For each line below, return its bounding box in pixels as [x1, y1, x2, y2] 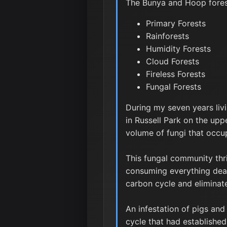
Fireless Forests [146, 69, 205, 79]
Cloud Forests [146, 56, 199, 66]
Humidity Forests [146, 44, 211, 54]
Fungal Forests [146, 82, 201, 92]
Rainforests [146, 31, 189, 41]
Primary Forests [146, 18, 206, 28]
